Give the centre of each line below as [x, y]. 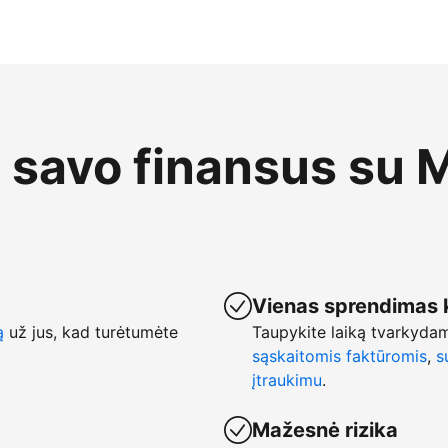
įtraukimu [287, 380]
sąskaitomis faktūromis [339, 356]
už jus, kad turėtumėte [91, 332]
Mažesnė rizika [325, 430]
